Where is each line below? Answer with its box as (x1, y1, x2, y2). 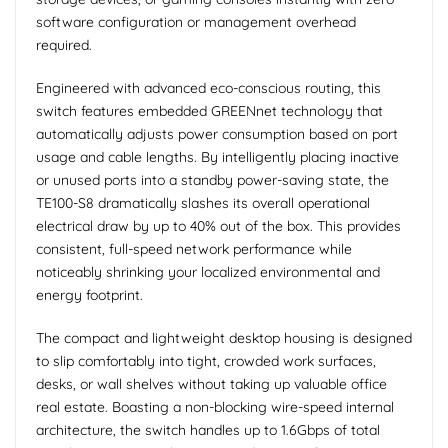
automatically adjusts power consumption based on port (36, 124, 398, 143)
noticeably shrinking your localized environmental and (36, 262, 380, 281)
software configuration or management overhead (36, 12, 356, 31)
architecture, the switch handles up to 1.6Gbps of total (36, 420, 380, 439)
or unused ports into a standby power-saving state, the (36, 170, 389, 189)
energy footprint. (36, 285, 143, 304)
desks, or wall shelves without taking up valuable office (36, 374, 387, 393)
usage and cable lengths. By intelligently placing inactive (36, 147, 399, 166)
